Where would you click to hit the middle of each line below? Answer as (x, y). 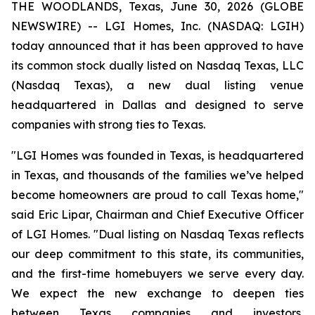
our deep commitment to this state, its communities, (157, 254)
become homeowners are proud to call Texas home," (157, 195)
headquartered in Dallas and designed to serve (157, 105)
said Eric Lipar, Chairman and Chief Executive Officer (157, 214)
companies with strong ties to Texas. (108, 124)
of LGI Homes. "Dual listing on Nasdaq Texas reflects (157, 234)
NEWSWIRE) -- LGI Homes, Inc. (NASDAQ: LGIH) (157, 26)
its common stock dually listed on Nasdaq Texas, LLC (157, 65)
